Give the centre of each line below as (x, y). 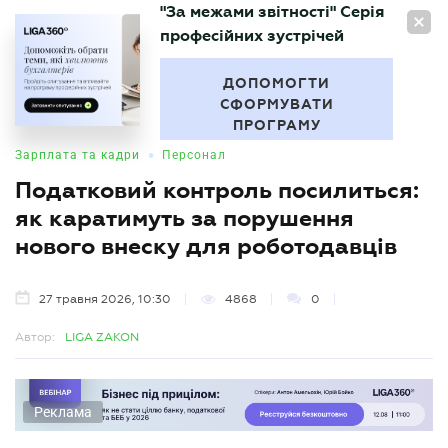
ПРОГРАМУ (276, 125)
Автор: (35, 337)
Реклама (63, 411)
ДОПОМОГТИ (276, 83)
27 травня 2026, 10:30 (105, 299)
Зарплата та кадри (77, 155)
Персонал (194, 155)
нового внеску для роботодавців (206, 246)
